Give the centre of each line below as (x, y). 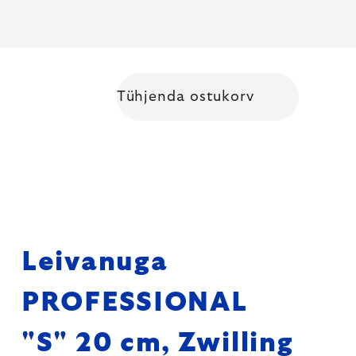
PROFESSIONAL (135, 303)
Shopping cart (245, 106)
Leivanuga (95, 262)
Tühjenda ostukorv (185, 97)
